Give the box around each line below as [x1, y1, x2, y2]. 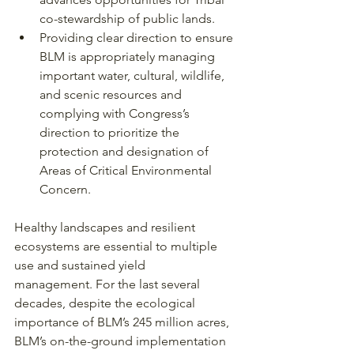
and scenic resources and [40, 86, 185, 102]
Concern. [40, 181, 91, 197]
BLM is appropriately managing [40, 48, 218, 64]
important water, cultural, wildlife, [40, 67, 228, 83]
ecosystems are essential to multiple [14, 238, 220, 254]
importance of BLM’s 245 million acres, [14, 314, 232, 330]
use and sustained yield [14, 257, 145, 273]
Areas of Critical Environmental [40, 162, 215, 178]
